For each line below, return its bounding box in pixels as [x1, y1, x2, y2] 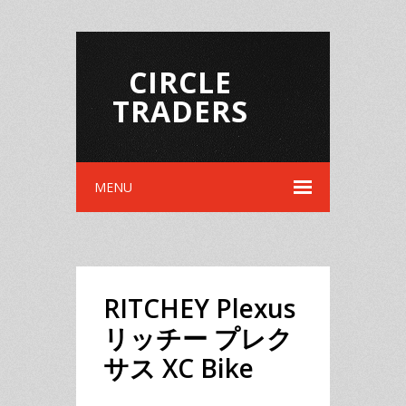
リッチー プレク [103, 321, 293, 355]
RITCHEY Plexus [103, 291, 295, 325]
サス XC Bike [103, 351, 254, 385]
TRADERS [112, 92, 248, 130]
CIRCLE [129, 63, 232, 101]
